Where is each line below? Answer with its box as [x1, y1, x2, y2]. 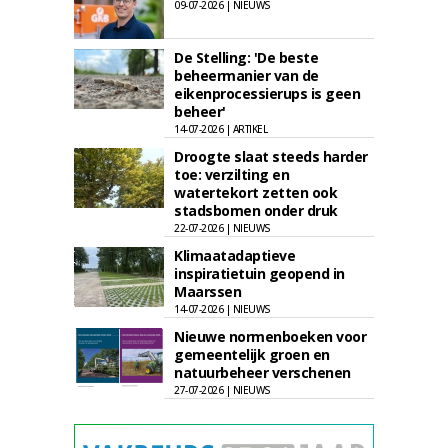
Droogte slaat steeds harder [174, 147, 368, 166]
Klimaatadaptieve [174, 246, 295, 265]
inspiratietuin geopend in [174, 264, 345, 283]
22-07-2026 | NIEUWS [174, 221, 271, 235]
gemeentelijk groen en [174, 345, 330, 364]
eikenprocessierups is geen [174, 84, 360, 103]
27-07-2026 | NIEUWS [174, 383, 271, 397]
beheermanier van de [174, 66, 319, 85]
